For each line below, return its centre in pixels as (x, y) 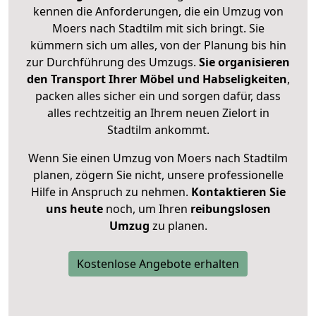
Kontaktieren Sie (238, 192)
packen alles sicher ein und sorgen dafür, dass (158, 96)
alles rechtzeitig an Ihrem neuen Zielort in (158, 113)
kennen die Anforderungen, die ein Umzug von (158, 12)
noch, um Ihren (146, 209)
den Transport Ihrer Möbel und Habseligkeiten (157, 79)
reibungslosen (230, 209)
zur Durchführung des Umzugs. (113, 62)
